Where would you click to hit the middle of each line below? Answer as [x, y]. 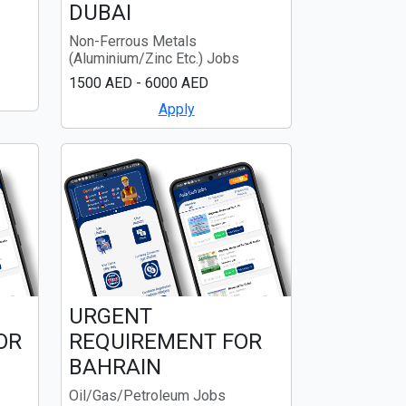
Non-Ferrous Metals [133, 42]
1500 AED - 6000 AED [139, 83]
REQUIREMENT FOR [165, 342]
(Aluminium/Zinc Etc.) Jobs [154, 59]
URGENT [111, 317]
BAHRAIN [115, 367]
